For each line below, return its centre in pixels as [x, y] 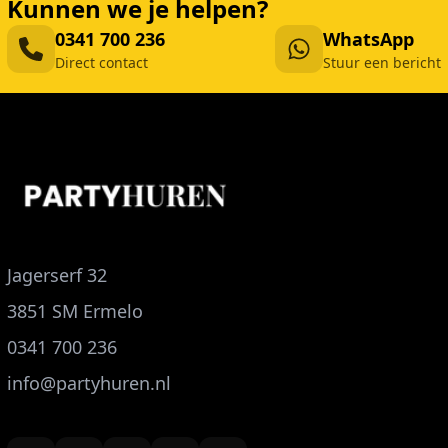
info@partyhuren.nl [89, 382]
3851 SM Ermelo [75, 310]
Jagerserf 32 [57, 274]
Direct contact [101, 62]
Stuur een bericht [382, 62]
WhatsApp [368, 38]
